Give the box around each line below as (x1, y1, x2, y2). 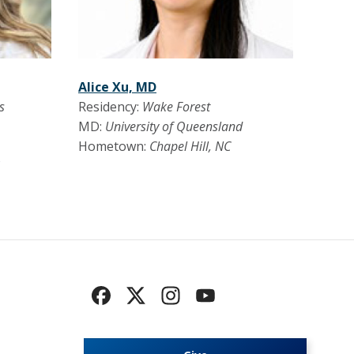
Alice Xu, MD (77, 78, 156, 96)
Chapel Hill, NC (149, 137, 231, 156)
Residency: (77, 98, 142, 116)
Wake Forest (141, 98, 213, 116)
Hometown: (77, 137, 149, 156)
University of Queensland (104, 118, 243, 136)
